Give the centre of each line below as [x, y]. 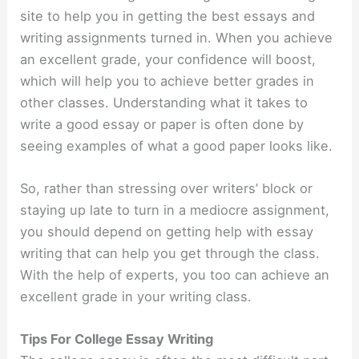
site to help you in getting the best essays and [168, 16]
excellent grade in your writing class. [136, 296]
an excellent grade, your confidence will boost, [168, 59]
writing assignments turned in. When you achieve [177, 37]
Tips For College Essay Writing [117, 339]
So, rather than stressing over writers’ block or [167, 188]
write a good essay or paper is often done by [162, 124]
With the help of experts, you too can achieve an [175, 274]
